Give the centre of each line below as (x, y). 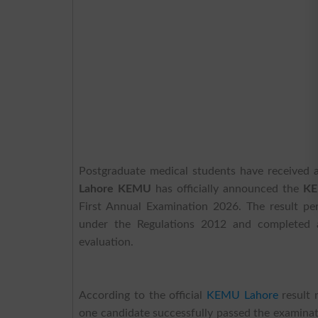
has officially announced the (227, 188)
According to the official (143, 295)
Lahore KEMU (115, 188)
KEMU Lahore (242, 295)
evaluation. (106, 242)
